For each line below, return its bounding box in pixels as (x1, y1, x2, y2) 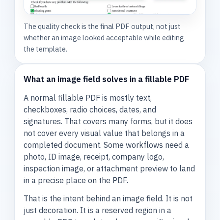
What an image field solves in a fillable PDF (24, 74, 190, 85)
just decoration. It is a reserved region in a (24, 205, 172, 215)
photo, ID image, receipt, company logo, (24, 152, 165, 162)
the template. (24, 44, 68, 54)
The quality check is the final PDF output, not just (24, 21, 181, 31)
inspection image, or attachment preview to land (24, 164, 195, 174)
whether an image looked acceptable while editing (24, 32, 185, 42)
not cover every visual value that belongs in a (24, 128, 185, 138)
